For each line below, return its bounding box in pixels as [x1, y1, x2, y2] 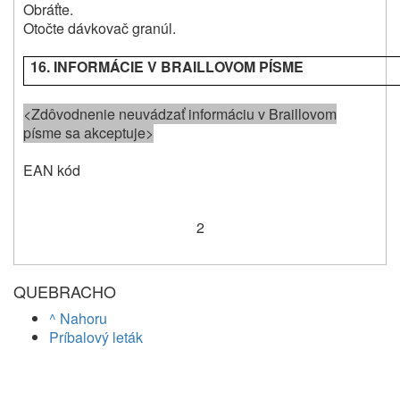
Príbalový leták [49, 327, 143, 348]
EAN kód [23, 159, 80, 180]
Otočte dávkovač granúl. [23, 17, 176, 38]
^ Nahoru [49, 308, 107, 329]
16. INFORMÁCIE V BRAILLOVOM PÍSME [30, 55, 304, 77]
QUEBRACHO [13, 279, 116, 304]
